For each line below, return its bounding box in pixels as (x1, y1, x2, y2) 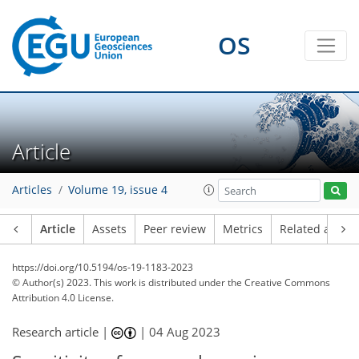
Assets (92, 222, 127, 236)
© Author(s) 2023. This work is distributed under (12, 276, 228, 289)
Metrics (223, 222, 263, 236)
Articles (12, 183, 52, 198)
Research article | (12, 324, 111, 340)
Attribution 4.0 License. (12, 291, 114, 305)
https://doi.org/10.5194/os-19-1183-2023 (12, 260, 193, 274)
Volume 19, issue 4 (68, 183, 167, 198)
